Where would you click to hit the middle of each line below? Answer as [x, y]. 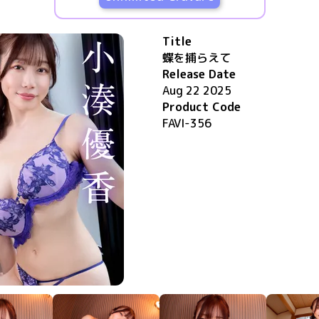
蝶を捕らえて [197, 58]
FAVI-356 [187, 123]
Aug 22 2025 [197, 90]
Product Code [202, 107]
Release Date [199, 74]
